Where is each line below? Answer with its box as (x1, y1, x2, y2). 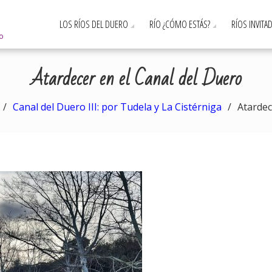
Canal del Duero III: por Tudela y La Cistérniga (13, 100, 222, 114)
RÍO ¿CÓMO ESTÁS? (149, 18, 210, 31)
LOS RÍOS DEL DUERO (59, 18, 128, 31)
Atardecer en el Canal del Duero (30, 61, 242, 97)
